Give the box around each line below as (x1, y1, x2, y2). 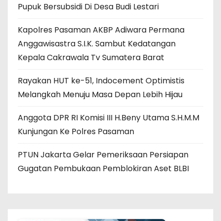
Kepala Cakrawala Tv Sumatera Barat (18, 51, 164, 63)
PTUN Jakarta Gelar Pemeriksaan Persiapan (18, 148, 188, 160)
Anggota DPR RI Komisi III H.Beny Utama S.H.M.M (18, 111, 199, 123)
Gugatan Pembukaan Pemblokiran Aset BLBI (18, 162, 189, 174)
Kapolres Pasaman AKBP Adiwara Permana (18, 24, 184, 36)
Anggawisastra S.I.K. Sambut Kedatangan (18, 37, 176, 49)
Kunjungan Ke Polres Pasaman (18, 125, 134, 137)
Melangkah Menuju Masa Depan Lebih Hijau (18, 88, 183, 100)
